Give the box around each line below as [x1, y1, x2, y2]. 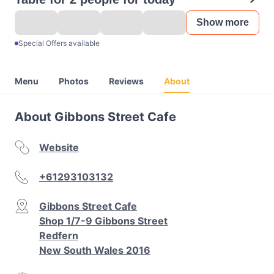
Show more [196, 17, 249, 28]
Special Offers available [18, 39, 100, 48]
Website [39, 141, 79, 154]
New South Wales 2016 [39, 244, 150, 256]
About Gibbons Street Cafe [15, 109, 176, 124]
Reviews [109, 76, 144, 86]
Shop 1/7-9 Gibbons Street [39, 215, 168, 227]
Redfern [39, 229, 78, 242]
